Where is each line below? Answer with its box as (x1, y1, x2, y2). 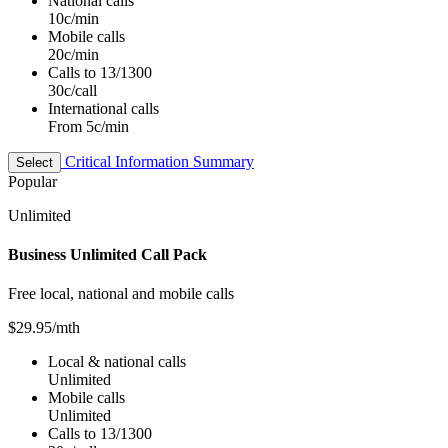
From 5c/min (48, 117, 129, 135)
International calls (48, 99, 159, 117)
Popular (8, 172, 57, 190)
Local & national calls (48, 353, 186, 371)
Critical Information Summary (61, 152, 254, 170)
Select (16, 154, 53, 170)
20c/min (48, 45, 99, 63)
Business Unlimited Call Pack (8, 246, 207, 264)
